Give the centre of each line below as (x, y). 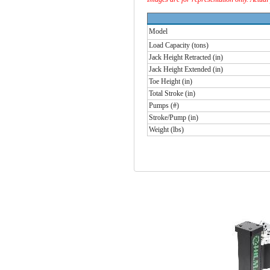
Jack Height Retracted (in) (186, 57)
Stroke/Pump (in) (174, 117)
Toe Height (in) (171, 81)
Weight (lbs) (167, 129)
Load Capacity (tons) (179, 45)
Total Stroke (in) (172, 93)
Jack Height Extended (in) (186, 69)
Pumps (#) (164, 105)
